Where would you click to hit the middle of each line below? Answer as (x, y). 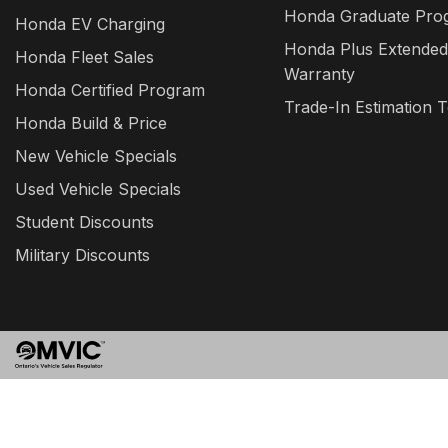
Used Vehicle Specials (98, 189)
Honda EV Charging (90, 24)
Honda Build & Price (91, 123)
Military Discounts (82, 255)
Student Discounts (84, 222)
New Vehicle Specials (96, 156)
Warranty (319, 74)
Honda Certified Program (110, 90)
